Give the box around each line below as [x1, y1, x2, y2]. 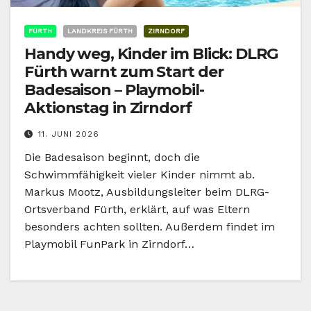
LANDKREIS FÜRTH [67, 27, 133, 35]
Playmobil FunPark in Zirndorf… [24, 237, 194, 251]
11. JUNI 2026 [38, 129, 99, 140]
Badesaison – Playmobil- [24, 81, 204, 100]
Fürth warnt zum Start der [24, 62, 224, 82]
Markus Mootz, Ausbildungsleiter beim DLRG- [24, 185, 269, 199]
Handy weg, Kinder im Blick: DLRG [24, 44, 278, 64]
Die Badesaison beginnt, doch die [24, 151, 200, 165]
